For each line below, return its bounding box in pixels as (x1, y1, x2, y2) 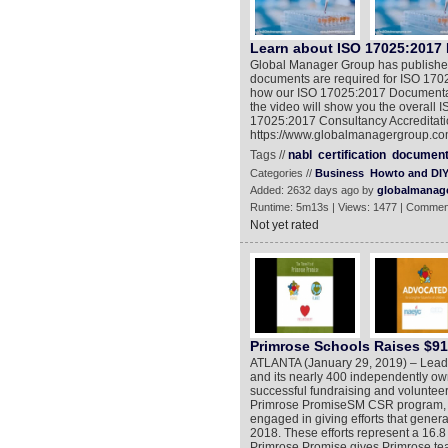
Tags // (249, 148, 288, 162)
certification (317, 148, 386, 162)
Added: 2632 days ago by (249, 184, 377, 196)
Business (314, 167, 364, 179)
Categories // (249, 167, 315, 179)
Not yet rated (249, 218, 319, 232)
